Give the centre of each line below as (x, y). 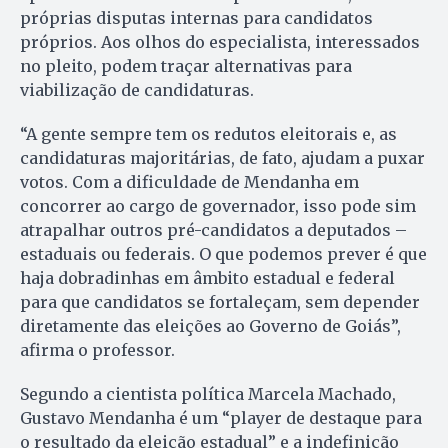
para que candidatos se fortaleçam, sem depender (220, 301)
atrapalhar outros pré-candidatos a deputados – (213, 229)
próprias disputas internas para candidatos (196, 17)
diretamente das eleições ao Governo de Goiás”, (210, 325)
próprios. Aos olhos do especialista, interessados (220, 41)
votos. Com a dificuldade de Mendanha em (189, 181)
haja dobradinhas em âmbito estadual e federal (207, 277)
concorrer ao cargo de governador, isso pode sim (218, 205)
